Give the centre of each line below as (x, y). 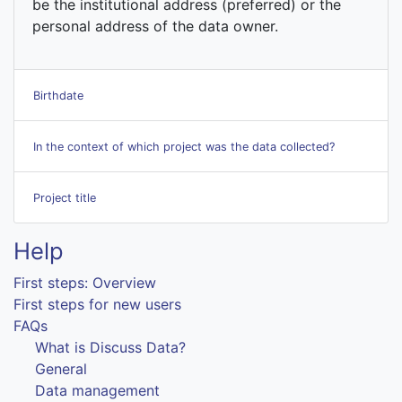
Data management (97, 390)
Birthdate (58, 95)
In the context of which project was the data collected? (184, 146)
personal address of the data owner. (155, 26)
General (61, 368)
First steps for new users (97, 304)
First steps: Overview (85, 282)
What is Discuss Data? (110, 347)
